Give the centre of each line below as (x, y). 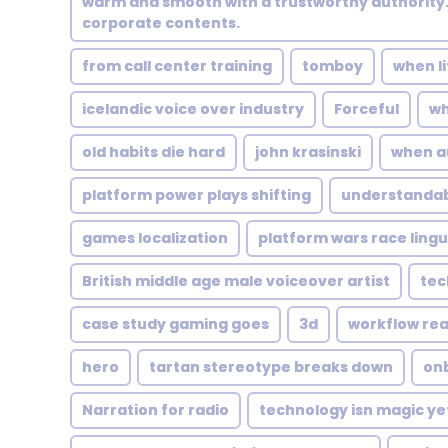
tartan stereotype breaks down (271, 367)
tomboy (332, 66)
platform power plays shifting (196, 195)
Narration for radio (155, 410)
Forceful (366, 109)
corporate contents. (161, 23)
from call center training (177, 66)
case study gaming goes (175, 324)
